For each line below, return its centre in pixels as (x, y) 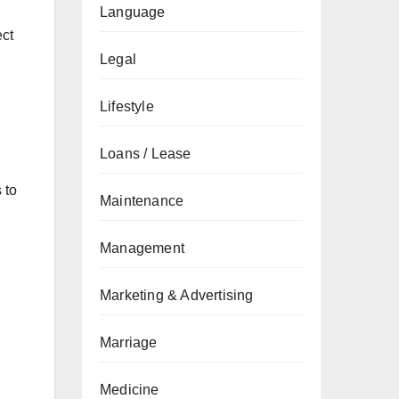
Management (142, 248)
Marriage (129, 342)
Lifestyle (127, 106)
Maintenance (142, 201)
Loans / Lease (146, 154)
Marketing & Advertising (177, 295)
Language (133, 12)
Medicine (130, 390)
